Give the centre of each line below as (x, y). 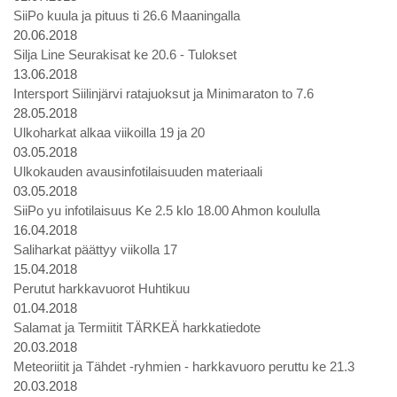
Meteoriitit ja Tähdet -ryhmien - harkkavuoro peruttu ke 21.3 (184, 366)
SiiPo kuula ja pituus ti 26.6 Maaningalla (127, 16)
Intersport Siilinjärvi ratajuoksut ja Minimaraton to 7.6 (163, 93)
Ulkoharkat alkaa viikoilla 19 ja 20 (109, 132)
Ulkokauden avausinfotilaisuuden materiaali (138, 171)
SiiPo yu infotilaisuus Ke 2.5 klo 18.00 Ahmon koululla (167, 210)
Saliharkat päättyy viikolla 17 (95, 249)
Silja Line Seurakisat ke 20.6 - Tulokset (125, 54)
